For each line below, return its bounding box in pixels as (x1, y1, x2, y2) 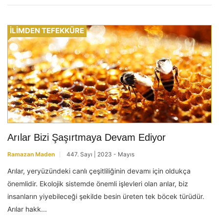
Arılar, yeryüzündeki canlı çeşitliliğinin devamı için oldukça (7, 166, 191, 175)
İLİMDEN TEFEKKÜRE (10, 25, 84, 35)
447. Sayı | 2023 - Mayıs (66, 150, 134, 158)
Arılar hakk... (7, 204, 47, 213)
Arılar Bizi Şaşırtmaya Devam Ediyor (7, 131, 166, 143)
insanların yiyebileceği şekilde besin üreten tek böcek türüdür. (7, 192, 204, 200)
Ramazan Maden (7, 150, 55, 158)
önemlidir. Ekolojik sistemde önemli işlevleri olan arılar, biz (7, 179, 188, 188)
